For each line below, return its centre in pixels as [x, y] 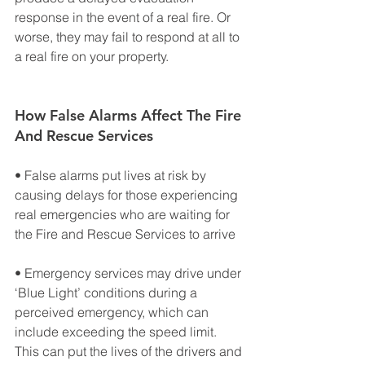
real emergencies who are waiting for [124, 214]
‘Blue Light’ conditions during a [108, 292]
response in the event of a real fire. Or [124, 17]
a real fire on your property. [92, 56]
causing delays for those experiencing [128, 194]
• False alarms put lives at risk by [112, 175]
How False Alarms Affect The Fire [130, 115]
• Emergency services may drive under [130, 273]
